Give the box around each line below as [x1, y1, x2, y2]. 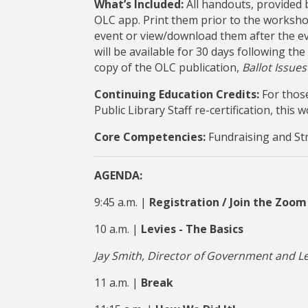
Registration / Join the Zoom [149, 195, 307, 210]
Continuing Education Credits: [94, 87, 259, 102]
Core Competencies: [94, 129, 206, 144]
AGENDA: [94, 168, 142, 183]
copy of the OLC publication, [94, 60, 242, 75]
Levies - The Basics [141, 221, 243, 236]
